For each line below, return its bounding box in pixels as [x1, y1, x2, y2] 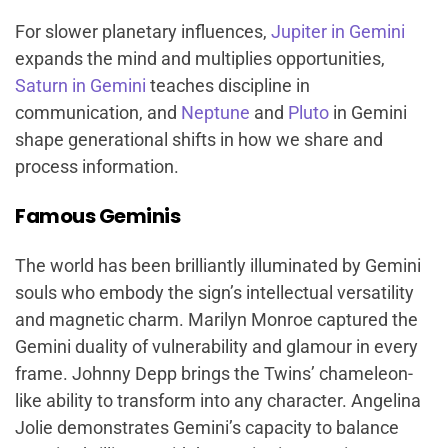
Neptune [181, 101, 250, 123]
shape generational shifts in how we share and [15, 128, 383, 150]
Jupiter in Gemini [271, 20, 405, 42]
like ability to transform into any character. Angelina [15, 389, 421, 411]
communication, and [15, 101, 181, 123]
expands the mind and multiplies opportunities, [15, 47, 385, 69]
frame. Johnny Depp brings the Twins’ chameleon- [15, 362, 413, 384]
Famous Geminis [15, 201, 180, 230]
